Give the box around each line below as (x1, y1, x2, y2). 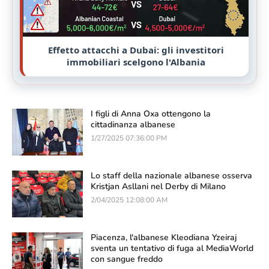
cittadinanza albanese (91, 119, 175, 131)
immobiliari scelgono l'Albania (66, 56, 205, 68)
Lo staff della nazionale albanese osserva (91, 170, 252, 182)
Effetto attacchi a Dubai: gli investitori (47, 44, 224, 56)
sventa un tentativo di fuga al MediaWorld (91, 243, 253, 255)
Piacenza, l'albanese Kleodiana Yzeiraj (91, 232, 237, 244)
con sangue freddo (91, 253, 163, 265)
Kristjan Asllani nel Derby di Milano (91, 181, 226, 193)
